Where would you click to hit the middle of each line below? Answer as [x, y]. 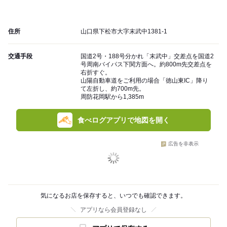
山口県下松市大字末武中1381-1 [124, 32]
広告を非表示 [183, 144]
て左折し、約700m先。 [113, 89]
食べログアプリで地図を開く [124, 120]
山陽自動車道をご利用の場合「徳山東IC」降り [144, 81]
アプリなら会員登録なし [113, 210]
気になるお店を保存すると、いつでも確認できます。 [113, 196]
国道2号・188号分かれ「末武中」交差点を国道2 [147, 56]
